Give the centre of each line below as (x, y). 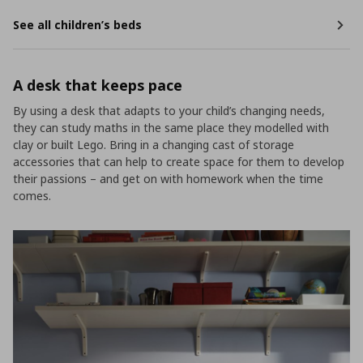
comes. (32, 196)
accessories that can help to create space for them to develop (179, 162)
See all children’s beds (77, 25)
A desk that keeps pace (98, 85)
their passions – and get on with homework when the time (168, 179)
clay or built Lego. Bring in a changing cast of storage (154, 145)
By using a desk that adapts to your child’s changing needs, (169, 111)
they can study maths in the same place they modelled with (171, 128)
